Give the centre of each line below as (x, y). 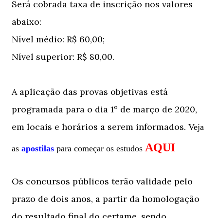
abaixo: (27, 22)
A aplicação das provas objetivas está (90, 92)
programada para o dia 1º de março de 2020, (104, 109)
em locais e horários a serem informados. (100, 127)
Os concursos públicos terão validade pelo (102, 181)
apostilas (38, 148)
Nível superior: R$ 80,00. (63, 57)
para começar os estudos (100, 148)
